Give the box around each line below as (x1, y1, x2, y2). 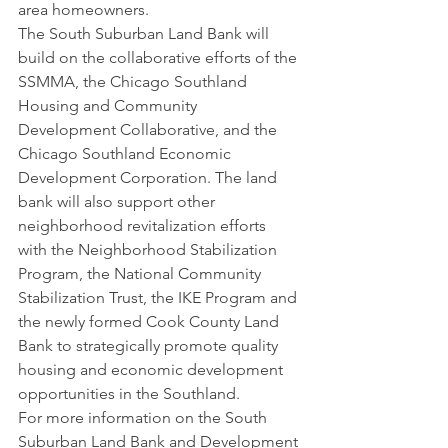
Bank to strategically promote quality (18, 336, 282, 355)
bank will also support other (18, 192, 219, 211)
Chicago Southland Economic (18, 144, 235, 163)
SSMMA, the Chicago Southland (18, 72, 251, 91)
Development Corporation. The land (18, 168, 281, 187)
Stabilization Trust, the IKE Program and (18, 288, 301, 307)
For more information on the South (18, 408, 271, 427)
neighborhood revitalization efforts (18, 216, 270, 235)
